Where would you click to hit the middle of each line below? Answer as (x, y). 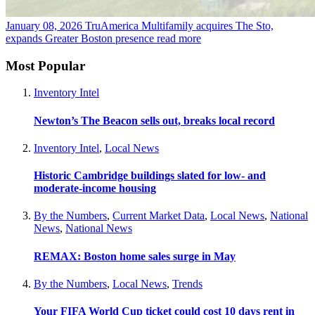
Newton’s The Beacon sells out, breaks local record (154, 120)
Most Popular (45, 65)
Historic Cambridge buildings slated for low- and (150, 176)
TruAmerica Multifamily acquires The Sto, (179, 25)
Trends (187, 283)
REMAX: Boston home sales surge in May (135, 256)
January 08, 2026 (44, 25)
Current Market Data (159, 216)
